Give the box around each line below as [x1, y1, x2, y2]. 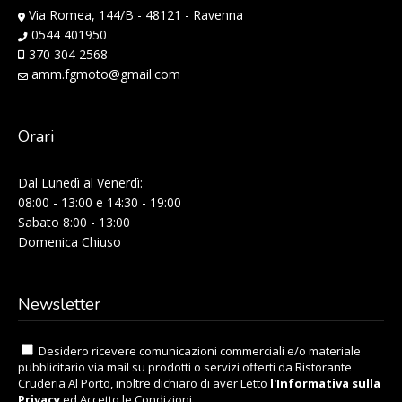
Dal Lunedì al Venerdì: [18, 174, 143, 192]
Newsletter [18, 293, 100, 316]
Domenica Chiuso [18, 233, 121, 251]
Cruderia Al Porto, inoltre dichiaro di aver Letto [18, 375, 270, 392]
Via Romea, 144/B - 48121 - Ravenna [25, 6, 243, 24]
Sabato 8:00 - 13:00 [18, 214, 130, 232]
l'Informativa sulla [270, 375, 380, 392]
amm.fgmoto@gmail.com [31, 66, 180, 83]
